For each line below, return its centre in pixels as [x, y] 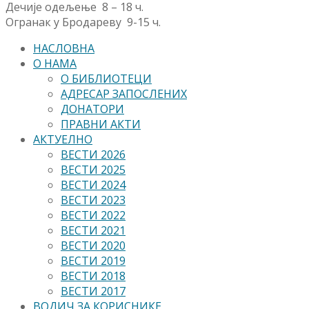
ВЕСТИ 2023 [93, 200]
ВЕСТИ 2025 [93, 170]
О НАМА [55, 64]
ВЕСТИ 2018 [93, 276]
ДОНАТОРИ [92, 109]
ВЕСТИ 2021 [93, 231]
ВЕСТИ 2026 [93, 155]
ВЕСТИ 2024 [93, 185]
